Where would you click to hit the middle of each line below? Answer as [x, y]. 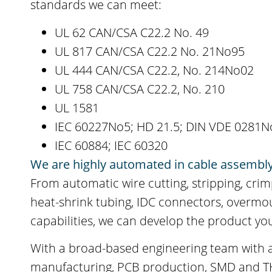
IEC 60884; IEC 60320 [111, 145]
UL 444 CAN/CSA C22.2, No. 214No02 [155, 70]
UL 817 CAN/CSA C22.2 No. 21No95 [150, 51]
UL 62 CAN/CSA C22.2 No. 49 [132, 32]
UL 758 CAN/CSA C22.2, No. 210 [140, 89]
